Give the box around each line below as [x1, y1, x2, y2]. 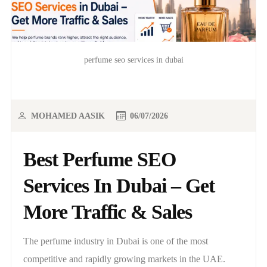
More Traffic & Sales [23, 201, 192, 223]
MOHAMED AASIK [31, 111, 105, 120]
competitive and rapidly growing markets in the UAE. [23, 254, 225, 265]
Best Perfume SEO [23, 148, 176, 171]
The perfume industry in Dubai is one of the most [23, 236, 208, 247]
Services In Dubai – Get [23, 175, 215, 197]
